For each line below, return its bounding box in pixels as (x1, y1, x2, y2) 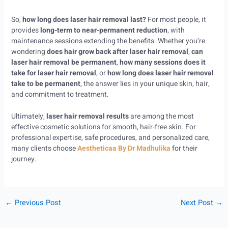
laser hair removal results (46, 111, 129, 122)
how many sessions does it (119, 56, 206, 68)
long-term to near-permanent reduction (40, 24, 167, 36)
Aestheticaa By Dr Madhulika (77, 143, 170, 154)
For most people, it (146, 14, 206, 25)
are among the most (128, 111, 194, 122)
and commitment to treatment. (11, 89, 109, 100)
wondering (11, 46, 47, 57)
